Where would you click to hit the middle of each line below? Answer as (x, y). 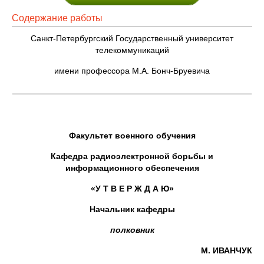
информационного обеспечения (132, 168)
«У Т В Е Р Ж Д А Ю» (132, 189)
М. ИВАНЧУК (227, 250)
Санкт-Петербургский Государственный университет (132, 38)
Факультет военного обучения (132, 136)
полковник (132, 230)
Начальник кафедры (132, 209)
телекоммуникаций (132, 50)
